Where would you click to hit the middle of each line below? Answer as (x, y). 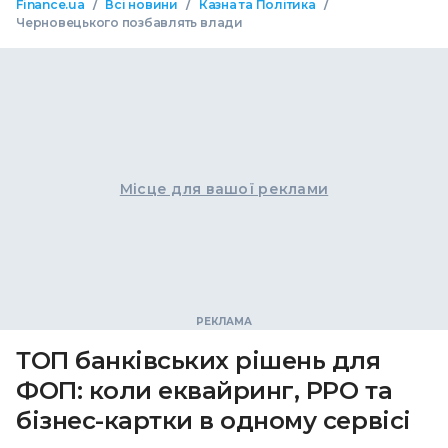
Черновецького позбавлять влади (129, 22)
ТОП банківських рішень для (198, 360)
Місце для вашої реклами (224, 189)
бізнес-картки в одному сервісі (213, 420)
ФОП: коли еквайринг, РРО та (204, 390)
